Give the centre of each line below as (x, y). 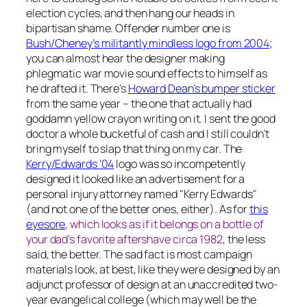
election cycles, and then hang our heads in (130, 13)
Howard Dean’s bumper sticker (201, 89)
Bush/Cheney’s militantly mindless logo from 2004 (148, 44)
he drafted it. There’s (77, 89)
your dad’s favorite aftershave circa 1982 (124, 240)
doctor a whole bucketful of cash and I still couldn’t (148, 134)
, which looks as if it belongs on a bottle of (164, 224)
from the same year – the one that (109, 104)
